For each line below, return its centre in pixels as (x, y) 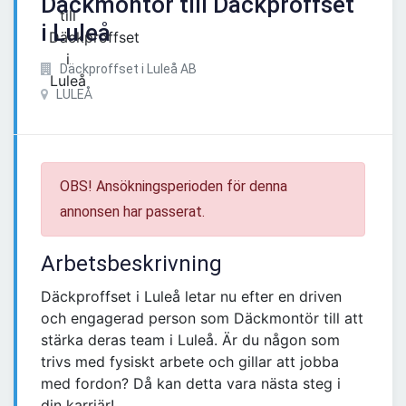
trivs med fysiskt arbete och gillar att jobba (190, 362)
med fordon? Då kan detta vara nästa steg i (191, 384)
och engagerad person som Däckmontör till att (202, 319)
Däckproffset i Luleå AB (127, 69)
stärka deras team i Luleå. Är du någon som (190, 340)
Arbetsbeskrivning (131, 264)
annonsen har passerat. (132, 212)
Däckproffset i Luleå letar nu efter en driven (191, 297)
